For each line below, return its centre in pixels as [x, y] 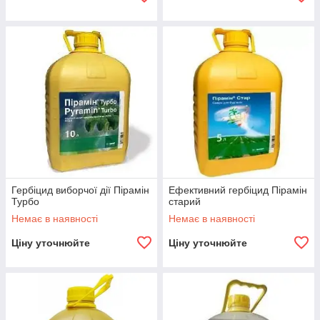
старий [185, 201]
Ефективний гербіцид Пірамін [238, 190]
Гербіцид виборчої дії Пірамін [80, 190]
